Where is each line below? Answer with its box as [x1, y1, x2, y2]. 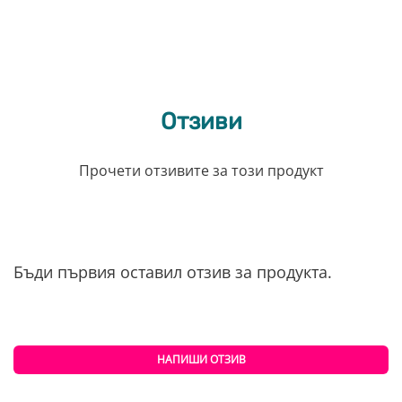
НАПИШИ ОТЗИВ [156, 352, 246, 368]
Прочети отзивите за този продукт [78, 161, 324, 181]
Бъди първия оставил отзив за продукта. [13, 261, 332, 284]
